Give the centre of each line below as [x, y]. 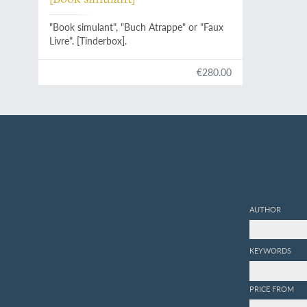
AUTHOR [266, 209]
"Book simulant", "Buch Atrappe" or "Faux [137, 27]
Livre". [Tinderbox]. [88, 40]
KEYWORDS [271, 250]
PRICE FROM [272, 289]
